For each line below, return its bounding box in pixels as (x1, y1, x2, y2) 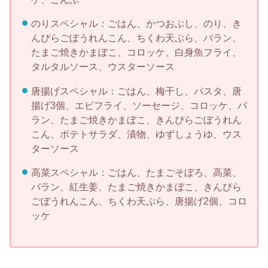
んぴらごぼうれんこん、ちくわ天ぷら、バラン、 (31, 32, 242, 44)
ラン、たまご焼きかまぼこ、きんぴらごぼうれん (31, 114, 242, 125)
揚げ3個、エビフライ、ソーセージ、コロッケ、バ (31, 99, 247, 111)
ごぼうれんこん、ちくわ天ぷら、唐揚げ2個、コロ (31, 196, 247, 207)
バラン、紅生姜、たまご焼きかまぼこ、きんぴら (31, 181, 242, 193)
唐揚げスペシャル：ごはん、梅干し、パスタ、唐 (31, 85, 242, 96)
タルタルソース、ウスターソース (31, 61, 175, 72)
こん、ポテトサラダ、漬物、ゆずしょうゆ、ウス (31, 128, 242, 139)
